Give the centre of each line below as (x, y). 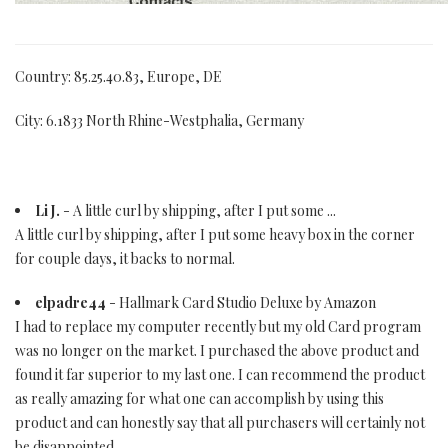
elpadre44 (70, 302)
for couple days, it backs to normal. (125, 258)
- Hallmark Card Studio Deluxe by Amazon (241, 302)
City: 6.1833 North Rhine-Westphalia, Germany (159, 120)
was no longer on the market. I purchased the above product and (217, 350)
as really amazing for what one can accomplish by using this (199, 398)
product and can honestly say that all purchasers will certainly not (220, 422)
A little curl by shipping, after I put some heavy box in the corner (215, 234)
